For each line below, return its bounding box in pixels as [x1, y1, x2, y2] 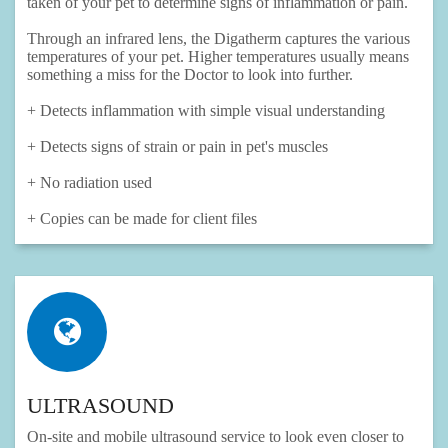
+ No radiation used [27, 174, 152, 192]
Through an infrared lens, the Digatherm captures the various [27, 30, 410, 48]
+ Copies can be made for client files [27, 210, 261, 228]
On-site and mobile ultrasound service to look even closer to [27, 428, 404, 446]
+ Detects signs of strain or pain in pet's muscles [27, 138, 332, 156]
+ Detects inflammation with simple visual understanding [27, 102, 385, 120]
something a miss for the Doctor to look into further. [27, 66, 357, 84]
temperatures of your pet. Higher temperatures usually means [27, 48, 409, 66]
